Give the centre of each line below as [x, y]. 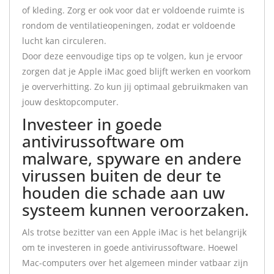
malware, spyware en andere [132, 158]
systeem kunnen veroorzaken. [135, 210]
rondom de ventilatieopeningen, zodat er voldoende [129, 25]
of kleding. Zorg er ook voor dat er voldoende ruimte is [133, 10]
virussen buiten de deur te [122, 176]
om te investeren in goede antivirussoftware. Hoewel [130, 247]
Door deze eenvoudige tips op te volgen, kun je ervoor [132, 56]
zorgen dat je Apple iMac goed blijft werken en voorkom [136, 71]
